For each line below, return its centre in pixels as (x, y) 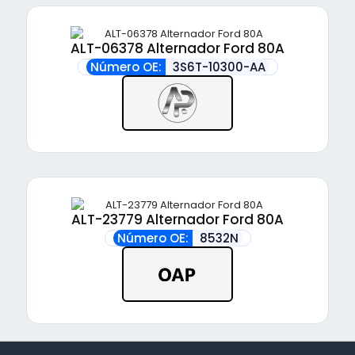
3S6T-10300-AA (219, 67)
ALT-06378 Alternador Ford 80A (177, 48)
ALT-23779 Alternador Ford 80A (177, 219)
